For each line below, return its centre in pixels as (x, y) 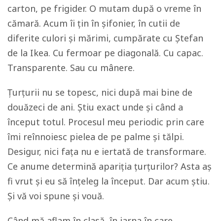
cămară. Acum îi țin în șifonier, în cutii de (94, 23)
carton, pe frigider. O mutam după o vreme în (104, 8)
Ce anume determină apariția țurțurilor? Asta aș (110, 166)
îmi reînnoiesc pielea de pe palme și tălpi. (96, 137)
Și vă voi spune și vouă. (56, 196)
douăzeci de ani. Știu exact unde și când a (95, 107)
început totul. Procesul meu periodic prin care (106, 122)
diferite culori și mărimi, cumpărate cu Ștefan (105, 38)
